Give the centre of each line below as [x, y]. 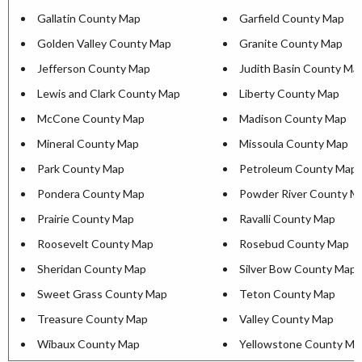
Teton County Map [287, 294]
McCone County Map [91, 118]
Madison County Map [293, 118]
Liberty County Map [289, 93]
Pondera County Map [91, 194]
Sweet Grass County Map [102, 294]
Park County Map [81, 168]
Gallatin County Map [89, 18]
